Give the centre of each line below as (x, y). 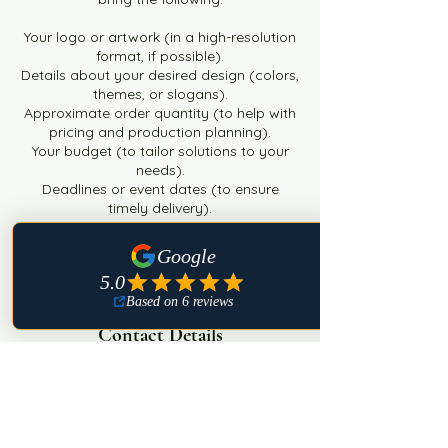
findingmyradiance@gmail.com (160, 412)
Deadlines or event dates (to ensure (160, 189)
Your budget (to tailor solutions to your (160, 151)
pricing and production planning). (160, 132)
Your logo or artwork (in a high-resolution (160, 37)
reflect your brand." (160, 246)
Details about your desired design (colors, (160, 75)
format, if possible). (160, 56)
